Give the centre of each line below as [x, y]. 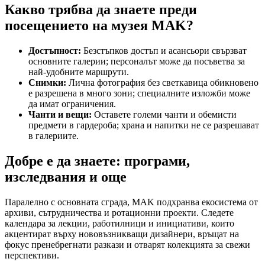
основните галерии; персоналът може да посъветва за [137, 62]
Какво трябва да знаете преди [101, 10]
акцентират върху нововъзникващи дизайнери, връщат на [122, 234]
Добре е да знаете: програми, [97, 161]
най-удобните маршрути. [79, 72]
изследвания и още [66, 177]
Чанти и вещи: [60, 115]
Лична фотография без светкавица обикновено [162, 83]
